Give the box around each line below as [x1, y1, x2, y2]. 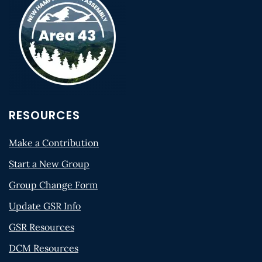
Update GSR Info [9, 200, 81, 212]
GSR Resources [9, 221, 74, 233]
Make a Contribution [9, 137, 99, 149]
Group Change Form [9, 179, 98, 191]
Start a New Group [9, 158, 89, 170]
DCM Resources [9, 242, 78, 254]
